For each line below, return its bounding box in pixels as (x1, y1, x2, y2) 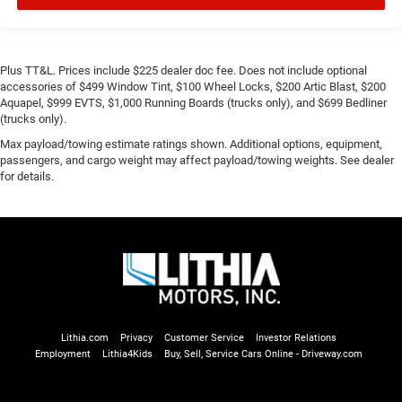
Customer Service (164, 331, 244, 344)
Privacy (120, 331, 153, 344)
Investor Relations (256, 331, 336, 344)
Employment (35, 347, 91, 360)
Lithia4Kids (102, 347, 153, 360)
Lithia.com (61, 331, 109, 344)
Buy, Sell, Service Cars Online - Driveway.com (164, 347, 363, 360)
